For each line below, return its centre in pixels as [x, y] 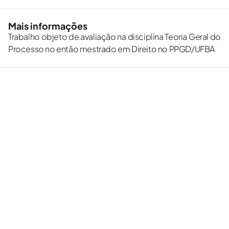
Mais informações [48, 26]
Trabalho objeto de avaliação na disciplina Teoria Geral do [114, 37]
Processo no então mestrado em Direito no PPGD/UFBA [112, 49]
